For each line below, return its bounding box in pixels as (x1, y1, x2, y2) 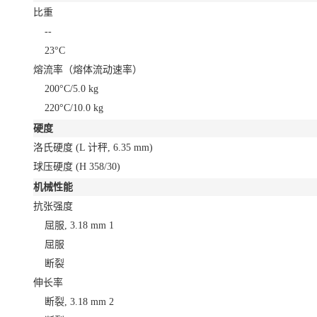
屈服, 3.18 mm (45, 219, 106, 231)
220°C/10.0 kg (45, 102, 103, 113)
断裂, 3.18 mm (45, 296, 106, 307)
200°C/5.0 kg (45, 83, 98, 94)
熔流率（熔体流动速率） (33, 64, 142, 75)
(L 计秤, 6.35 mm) (76, 142, 153, 153)
